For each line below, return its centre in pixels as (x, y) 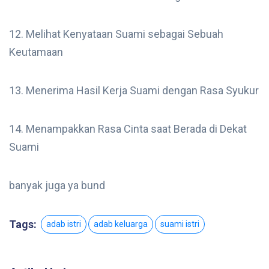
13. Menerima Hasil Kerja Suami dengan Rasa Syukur (134, 91)
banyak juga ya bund (57, 186)
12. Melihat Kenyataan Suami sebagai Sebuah (116, 34)
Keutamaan (36, 52)
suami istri (180, 224)
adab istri (64, 224)
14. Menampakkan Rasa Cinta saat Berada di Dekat (128, 129)
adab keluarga (121, 224)
